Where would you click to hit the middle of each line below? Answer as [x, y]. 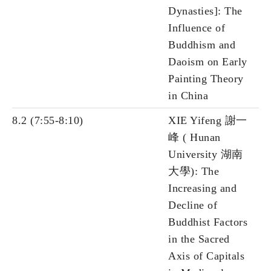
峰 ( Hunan [194, 138]
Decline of [193, 205]
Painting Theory [206, 79]
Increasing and [202, 188]
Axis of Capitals [206, 256]
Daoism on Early [208, 62]
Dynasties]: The [205, 11]
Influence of [197, 28]
